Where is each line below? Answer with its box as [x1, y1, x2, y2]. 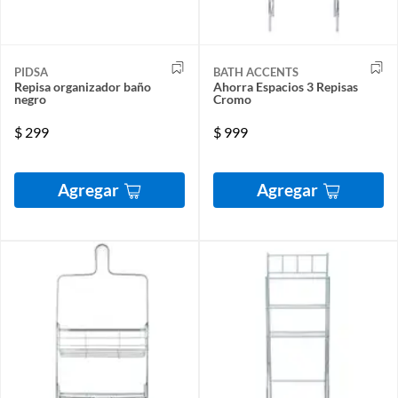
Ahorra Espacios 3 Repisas [213, 79, 358, 94]
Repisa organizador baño [14, 79, 151, 94]
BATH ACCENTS [213, 65, 298, 79]
